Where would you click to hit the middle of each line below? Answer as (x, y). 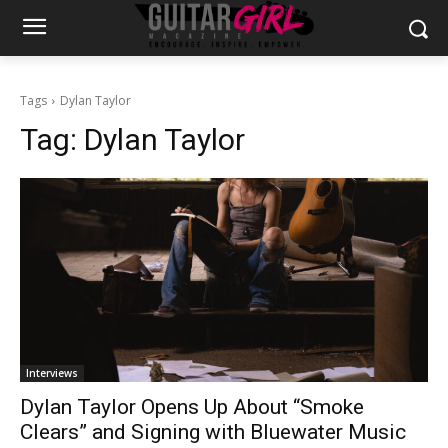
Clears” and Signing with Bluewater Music (213, 432)
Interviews (52, 373)
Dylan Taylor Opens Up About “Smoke (192, 407)
